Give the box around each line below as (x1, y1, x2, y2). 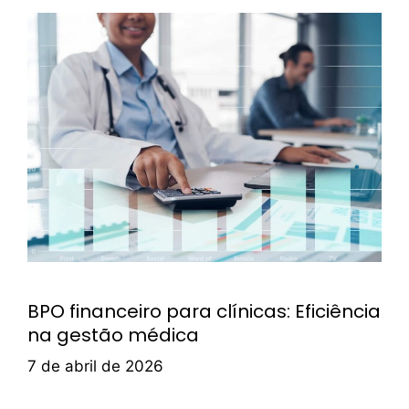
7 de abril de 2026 (27, 356, 163, 375)
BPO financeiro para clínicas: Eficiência (27, 299, 381, 325)
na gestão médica (27, 322, 199, 349)
